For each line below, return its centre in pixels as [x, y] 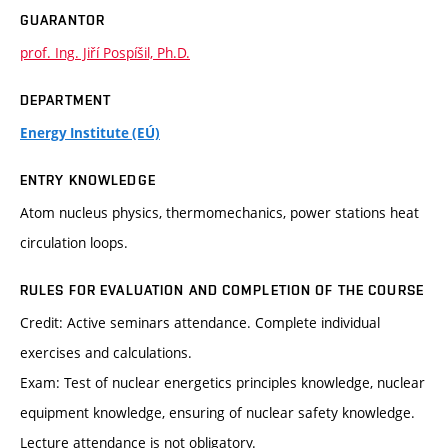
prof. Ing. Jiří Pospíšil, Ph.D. [105, 53]
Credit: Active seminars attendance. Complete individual [200, 323]
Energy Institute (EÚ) [90, 133]
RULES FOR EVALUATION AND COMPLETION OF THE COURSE [222, 290]
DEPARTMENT [66, 100]
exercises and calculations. [106, 353]
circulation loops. [74, 243]
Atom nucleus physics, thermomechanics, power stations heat [219, 213]
